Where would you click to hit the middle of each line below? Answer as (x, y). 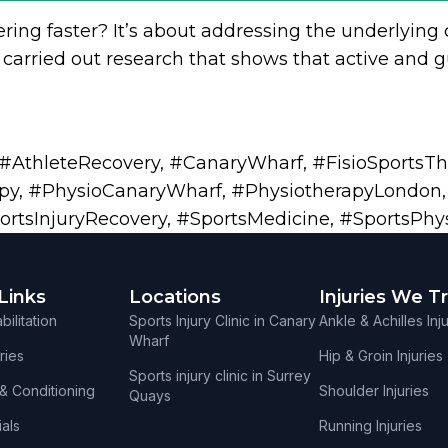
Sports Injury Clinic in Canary (222, 321)
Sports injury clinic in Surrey (220, 376)
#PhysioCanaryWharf (125, 191)
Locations (175, 297)
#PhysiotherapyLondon (336, 191)
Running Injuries (370, 426)
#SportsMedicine (253, 219)
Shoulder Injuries (374, 391)
